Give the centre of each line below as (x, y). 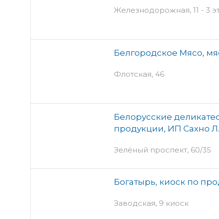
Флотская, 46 (139, 74)
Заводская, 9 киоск (151, 203)
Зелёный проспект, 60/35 (163, 150)
